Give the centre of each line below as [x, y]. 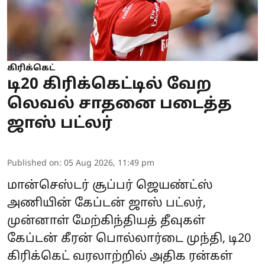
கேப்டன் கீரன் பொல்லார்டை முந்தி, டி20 [129, 239]
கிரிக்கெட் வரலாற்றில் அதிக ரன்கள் [120, 256]
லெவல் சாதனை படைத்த [119, 104]
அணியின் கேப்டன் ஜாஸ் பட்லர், [106, 203]
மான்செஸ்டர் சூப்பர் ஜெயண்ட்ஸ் [110, 185]
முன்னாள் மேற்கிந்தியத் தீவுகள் [106, 221]
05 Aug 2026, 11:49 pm [109, 163]
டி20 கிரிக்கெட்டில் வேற [109, 85]
